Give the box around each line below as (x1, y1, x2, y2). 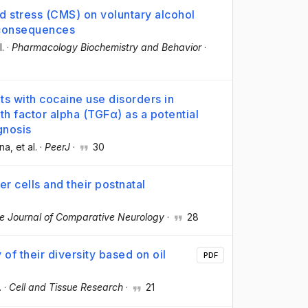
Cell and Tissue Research (9, 281, 123, 294)
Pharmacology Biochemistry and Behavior (12, 41, 201, 53)
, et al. (10, 141, 37, 153)
